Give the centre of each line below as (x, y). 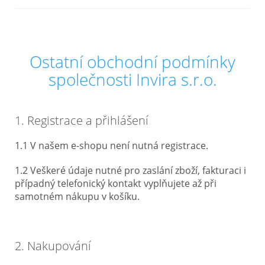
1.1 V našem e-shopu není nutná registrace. (112, 146)
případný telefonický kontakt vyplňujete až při (116, 183)
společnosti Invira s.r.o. (132, 79)
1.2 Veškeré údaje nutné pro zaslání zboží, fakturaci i (130, 170)
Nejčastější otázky (59, 27)
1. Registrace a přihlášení (82, 120)
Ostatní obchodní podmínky (132, 62)
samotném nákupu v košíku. (77, 196)
